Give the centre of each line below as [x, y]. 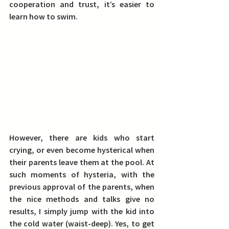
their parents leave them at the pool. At [82, 162]
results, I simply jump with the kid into [82, 211]
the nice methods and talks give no [82, 199]
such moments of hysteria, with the [82, 174]
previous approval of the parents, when [82, 187]
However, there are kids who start [82, 138]
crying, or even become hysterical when [82, 150]
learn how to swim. [43, 16]
